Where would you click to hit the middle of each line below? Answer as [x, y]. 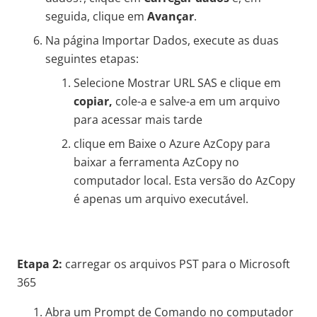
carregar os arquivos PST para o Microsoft [176, 264]
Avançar [171, 17]
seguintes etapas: [92, 59]
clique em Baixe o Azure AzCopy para [172, 144]
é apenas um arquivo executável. [161, 199]
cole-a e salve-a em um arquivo [196, 102]
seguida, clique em [96, 17]
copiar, [93, 102]
